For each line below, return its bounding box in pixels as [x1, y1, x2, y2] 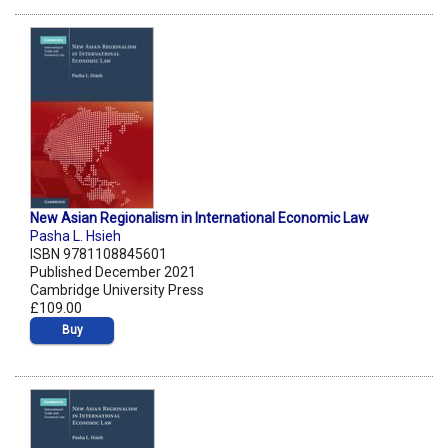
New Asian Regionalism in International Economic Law [30, 210, 369, 227]
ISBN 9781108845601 [30, 246, 167, 263]
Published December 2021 [30, 264, 196, 281]
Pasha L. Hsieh [30, 228, 121, 245]
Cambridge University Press [30, 282, 204, 299]
